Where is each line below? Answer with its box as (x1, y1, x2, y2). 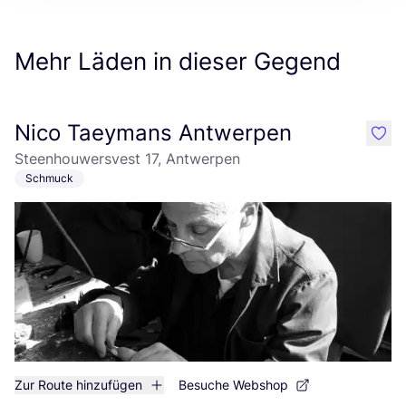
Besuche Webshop (179, 377, 288, 392)
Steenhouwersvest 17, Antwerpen (14, 150, 240, 168)
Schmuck (25, 171, 73, 185)
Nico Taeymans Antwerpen (14, 120, 292, 146)
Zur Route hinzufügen (14, 377, 142, 392)
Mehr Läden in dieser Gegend (14, 47, 341, 75)
